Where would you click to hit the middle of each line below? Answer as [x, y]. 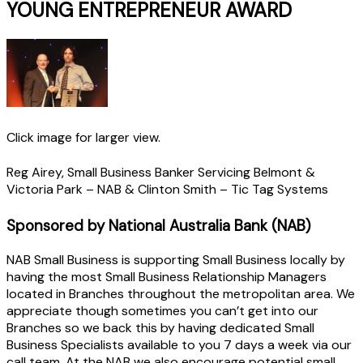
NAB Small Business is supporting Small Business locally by [176, 259]
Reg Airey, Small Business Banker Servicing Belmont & [161, 173]
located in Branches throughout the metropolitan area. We [181, 293]
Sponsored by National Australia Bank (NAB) [159, 226]
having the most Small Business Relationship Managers [167, 276]
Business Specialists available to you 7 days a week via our [179, 344]
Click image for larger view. [83, 138]
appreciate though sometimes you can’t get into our [162, 310]
